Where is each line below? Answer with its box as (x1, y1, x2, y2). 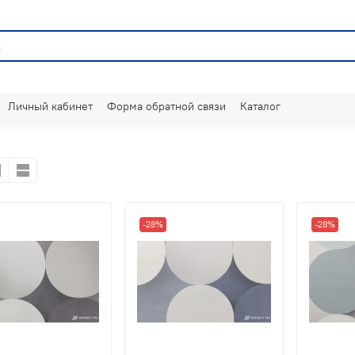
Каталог (240, 98, 281, 113)
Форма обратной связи (107, 98, 226, 113)
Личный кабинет (8, 98, 93, 113)
